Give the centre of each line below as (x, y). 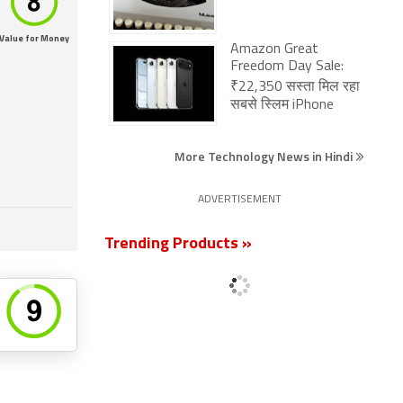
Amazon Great (274, 49)
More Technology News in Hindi (265, 156)
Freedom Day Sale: (287, 67)
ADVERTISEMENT (239, 200)
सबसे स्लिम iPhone (282, 105)
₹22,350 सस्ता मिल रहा (295, 87)
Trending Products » (178, 244)
